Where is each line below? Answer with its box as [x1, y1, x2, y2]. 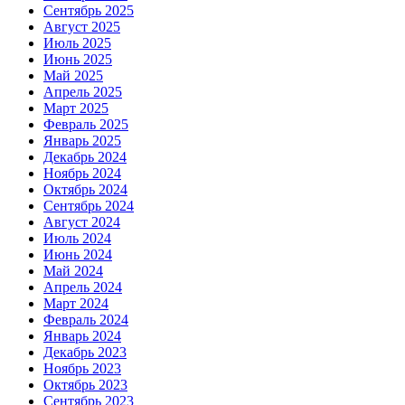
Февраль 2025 [43, 117, 128, 133]
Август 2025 [43, 19, 120, 35]
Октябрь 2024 [43, 182, 127, 198]
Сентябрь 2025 [43, 3, 134, 19]
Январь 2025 [43, 133, 121, 149]
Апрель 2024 [43, 279, 122, 296]
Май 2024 [43, 263, 103, 279]
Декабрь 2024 [43, 149, 127, 165]
